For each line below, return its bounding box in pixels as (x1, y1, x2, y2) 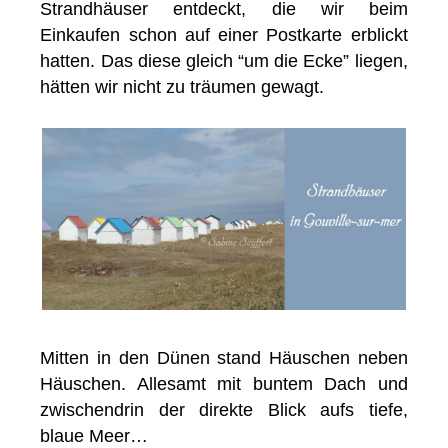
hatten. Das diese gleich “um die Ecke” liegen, (40, 50, 408, 71)
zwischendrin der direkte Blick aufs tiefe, (40, 399, 408, 420)
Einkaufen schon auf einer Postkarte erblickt (40, 24, 408, 45)
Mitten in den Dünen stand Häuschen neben (40, 347, 408, 368)
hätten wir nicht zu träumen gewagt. (40, 76, 325, 97)
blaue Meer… (40, 425, 149, 446)
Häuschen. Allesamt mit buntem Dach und (40, 373, 408, 394)
